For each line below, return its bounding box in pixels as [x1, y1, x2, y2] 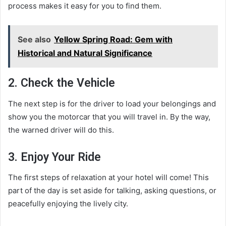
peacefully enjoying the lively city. [8, 199, 128, 209]
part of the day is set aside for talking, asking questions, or [8, 186, 216, 196]
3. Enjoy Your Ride [8, 150, 101, 164]
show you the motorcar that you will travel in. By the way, [8, 111, 210, 122]
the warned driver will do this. [8, 125, 114, 135]
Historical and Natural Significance [18, 48, 152, 59]
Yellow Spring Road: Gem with [54, 34, 173, 45]
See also [18, 34, 51, 45]
